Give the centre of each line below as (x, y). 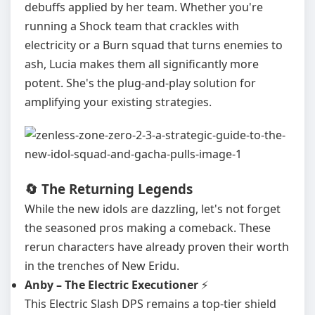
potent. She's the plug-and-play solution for (140, 83)
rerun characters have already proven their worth (157, 247)
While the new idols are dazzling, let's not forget (153, 209)
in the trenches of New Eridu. (102, 266)
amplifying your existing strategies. (118, 102)
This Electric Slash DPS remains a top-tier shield (150, 304)
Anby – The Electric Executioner (111, 285)
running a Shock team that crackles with (132, 26)
